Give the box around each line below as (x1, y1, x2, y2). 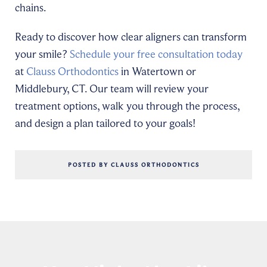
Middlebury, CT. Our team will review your (15, 82, 209, 97)
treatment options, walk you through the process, (15, 99, 240, 114)
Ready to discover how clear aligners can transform (15, 30, 247, 45)
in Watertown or (119, 64, 196, 79)
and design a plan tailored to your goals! (15, 116, 195, 131)
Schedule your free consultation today (70, 47, 243, 62)
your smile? (15, 47, 70, 62)
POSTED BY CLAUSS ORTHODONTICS (67, 161, 200, 169)
